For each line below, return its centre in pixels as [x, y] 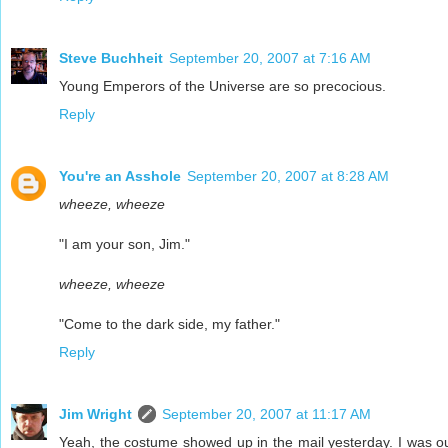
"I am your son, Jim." [124, 243]
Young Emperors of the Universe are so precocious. [222, 85]
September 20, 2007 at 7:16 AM [270, 57]
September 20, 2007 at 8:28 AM [288, 175]
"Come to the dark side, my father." [169, 323]
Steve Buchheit [111, 57]
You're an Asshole [120, 175]
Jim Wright [95, 413]
